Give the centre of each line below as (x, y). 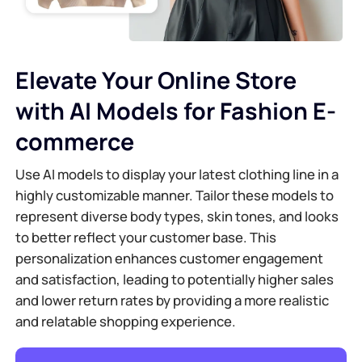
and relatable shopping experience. (126, 322)
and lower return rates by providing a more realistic (173, 301)
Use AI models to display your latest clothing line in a (177, 175)
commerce (75, 141)
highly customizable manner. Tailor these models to (175, 196)
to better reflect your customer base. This (146, 238)
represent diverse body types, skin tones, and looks (177, 217)
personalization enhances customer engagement (170, 259)
